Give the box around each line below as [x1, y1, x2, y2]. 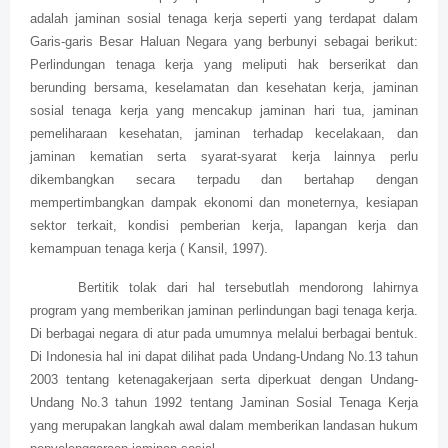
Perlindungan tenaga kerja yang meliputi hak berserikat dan [30, 57, 418, 73]
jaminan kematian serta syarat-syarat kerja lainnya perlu [30, 149, 418, 165]
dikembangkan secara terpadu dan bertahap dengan [30, 172, 418, 188]
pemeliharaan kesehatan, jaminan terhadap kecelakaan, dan [30, 126, 418, 142]
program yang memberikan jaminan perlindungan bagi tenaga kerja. [30, 303, 418, 319]
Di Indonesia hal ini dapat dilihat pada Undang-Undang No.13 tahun [30, 349, 418, 365]
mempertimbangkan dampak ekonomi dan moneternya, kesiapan [30, 195, 418, 211]
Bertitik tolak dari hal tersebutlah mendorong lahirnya [78, 280, 418, 296]
